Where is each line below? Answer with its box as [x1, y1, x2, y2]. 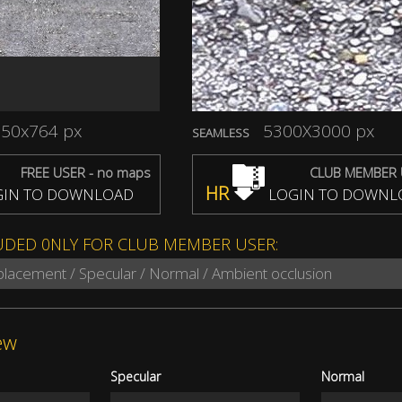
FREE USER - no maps [21, 163, 151, 182]
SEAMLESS [192, 125, 249, 142]
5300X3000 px [263, 119, 374, 144]
